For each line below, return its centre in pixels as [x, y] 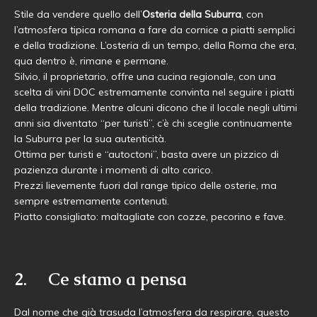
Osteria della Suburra [192, 14]
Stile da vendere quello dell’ [78, 14]
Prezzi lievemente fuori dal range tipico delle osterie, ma [145, 185]
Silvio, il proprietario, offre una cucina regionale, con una [145, 76]
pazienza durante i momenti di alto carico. [114, 170]
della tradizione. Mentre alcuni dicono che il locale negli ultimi [156, 108]
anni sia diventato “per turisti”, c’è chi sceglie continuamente [153, 123]
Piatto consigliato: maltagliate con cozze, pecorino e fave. [150, 217]
